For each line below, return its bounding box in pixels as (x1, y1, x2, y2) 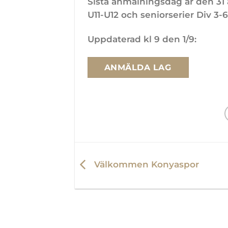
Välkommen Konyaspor (92, 159, 199, 170)
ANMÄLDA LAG (104, 62, 172, 72)
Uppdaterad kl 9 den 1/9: (88, 34, 197, 45)
